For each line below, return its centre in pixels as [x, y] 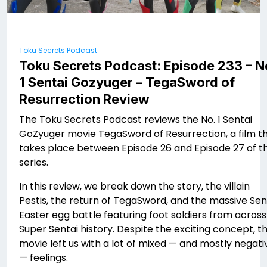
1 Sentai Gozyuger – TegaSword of [127, 83]
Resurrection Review [84, 99]
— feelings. [44, 258]
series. [34, 163]
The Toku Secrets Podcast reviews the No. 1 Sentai [136, 120]
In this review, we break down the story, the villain [134, 187]
